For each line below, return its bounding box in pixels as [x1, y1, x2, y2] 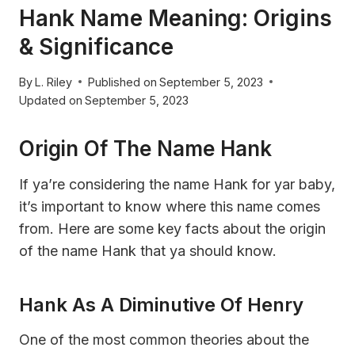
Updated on [19, 93, 82, 107]
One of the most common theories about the [19, 330, 309, 348]
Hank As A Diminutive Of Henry [19, 292, 303, 316]
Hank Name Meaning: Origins [19, 5, 332, 32]
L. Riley [35, 74, 73, 89]
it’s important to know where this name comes [19, 197, 320, 215]
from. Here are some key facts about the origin [19, 219, 326, 237]
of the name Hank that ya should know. [19, 242, 277, 259]
